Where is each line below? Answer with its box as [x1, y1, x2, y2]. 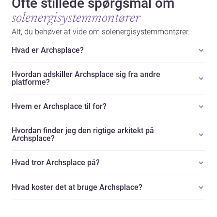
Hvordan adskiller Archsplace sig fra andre [12, 70, 160, 79]
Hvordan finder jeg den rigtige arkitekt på [12, 126, 154, 136]
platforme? [12, 77, 50, 87]
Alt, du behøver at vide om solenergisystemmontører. [12, 27, 190, 37]
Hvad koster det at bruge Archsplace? [12, 183, 142, 192]
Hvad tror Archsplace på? [12, 158, 100, 168]
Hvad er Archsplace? [12, 46, 84, 55]
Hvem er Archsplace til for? [12, 102, 107, 111]
